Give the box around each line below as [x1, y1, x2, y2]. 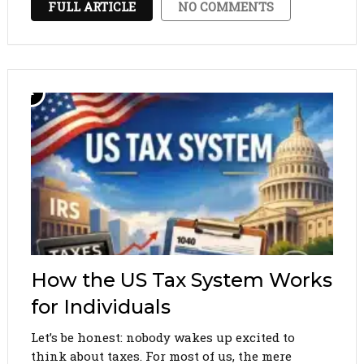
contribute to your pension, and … [30, 6, 236, 24]
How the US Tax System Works [30, 267, 332, 292]
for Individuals [30, 294, 171, 318]
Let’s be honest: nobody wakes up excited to [30, 328, 295, 345]
